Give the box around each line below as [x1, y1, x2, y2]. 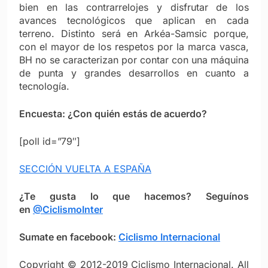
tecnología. [19, 80, 69, 92]
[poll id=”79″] [19, 135, 80, 147]
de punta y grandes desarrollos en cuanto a [19, 66, 249, 79]
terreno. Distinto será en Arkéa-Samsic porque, [19, 27, 249, 39]
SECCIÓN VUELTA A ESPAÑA [19, 162, 151, 175]
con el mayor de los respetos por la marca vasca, [19, 40, 249, 53]
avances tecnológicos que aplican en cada [19, 14, 249, 26]
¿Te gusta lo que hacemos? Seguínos [19, 190, 249, 202]
